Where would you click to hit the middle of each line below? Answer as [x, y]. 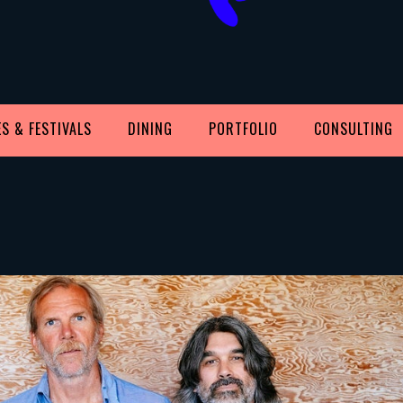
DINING [150, 128]
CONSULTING [354, 128]
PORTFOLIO [243, 128]
